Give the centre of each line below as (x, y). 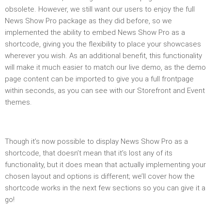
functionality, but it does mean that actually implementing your (105, 164)
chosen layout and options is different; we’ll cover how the (100, 176)
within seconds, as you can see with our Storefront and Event (105, 90)
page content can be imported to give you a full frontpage (99, 79)
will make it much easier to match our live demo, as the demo (105, 67)
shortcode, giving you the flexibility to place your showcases (103, 44)
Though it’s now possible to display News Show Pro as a (96, 141)
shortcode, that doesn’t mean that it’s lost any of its (89, 153)
